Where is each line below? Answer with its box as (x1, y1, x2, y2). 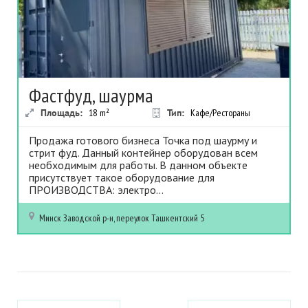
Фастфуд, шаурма (29, 82, 153, 108)
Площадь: (41, 107, 85, 119)
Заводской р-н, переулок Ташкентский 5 (63, 212, 204, 224)
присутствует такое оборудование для (29, 170, 214, 184)
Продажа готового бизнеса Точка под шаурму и (29, 133, 257, 147)
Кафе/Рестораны (190, 107, 250, 119)
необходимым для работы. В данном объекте (29, 158, 247, 172)
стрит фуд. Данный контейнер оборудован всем (29, 146, 258, 159)
